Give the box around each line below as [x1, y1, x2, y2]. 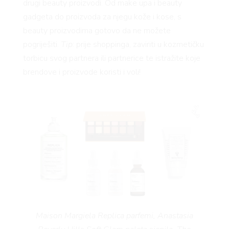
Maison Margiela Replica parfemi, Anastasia [35, 210, 193, 221]
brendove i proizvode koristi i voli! [22, 66, 141, 78]
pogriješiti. [22, 38, 61, 50]
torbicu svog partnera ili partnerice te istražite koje [22, 52, 200, 64]
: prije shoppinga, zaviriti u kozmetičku [72, 38, 204, 50]
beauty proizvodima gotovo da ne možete [22, 25, 171, 36]
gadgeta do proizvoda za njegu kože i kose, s [22, 11, 181, 22]
